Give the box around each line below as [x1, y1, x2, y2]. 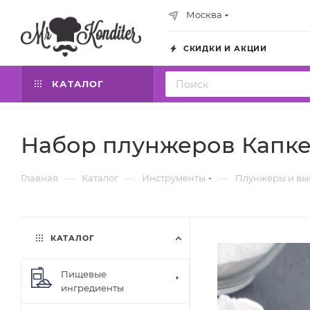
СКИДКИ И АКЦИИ [181, 44, 267, 53]
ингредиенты [61, 282, 124, 293]
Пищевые [61, 268, 107, 280]
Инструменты [142, 172, 206, 183]
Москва [186, 9, 222, 20]
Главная [21, 172, 58, 183]
